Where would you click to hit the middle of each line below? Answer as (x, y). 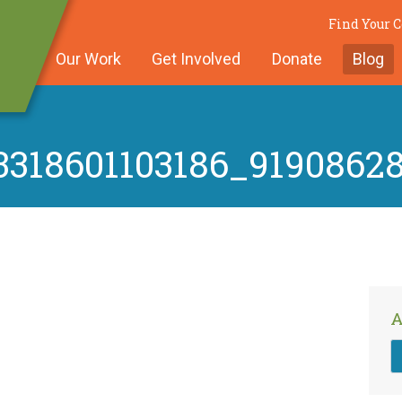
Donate (290, 59)
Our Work (82, 59)
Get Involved (189, 59)
